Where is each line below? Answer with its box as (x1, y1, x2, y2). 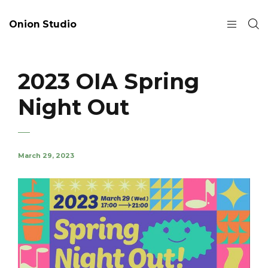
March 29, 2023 (18, 151, 74, 160)
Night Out (18, 94, 129, 120)
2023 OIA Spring (18, 68, 199, 95)
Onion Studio (9, 18, 77, 30)
